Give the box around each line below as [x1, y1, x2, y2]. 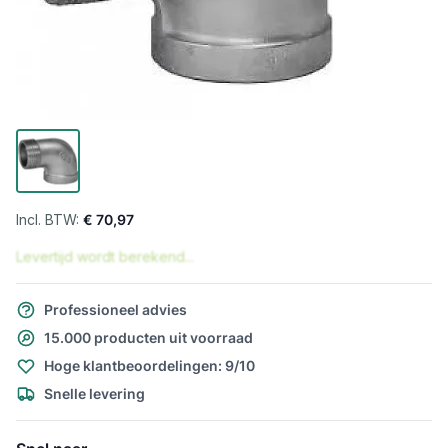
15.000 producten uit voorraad [44, 329, 253, 346]
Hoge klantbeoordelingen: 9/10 [44, 357, 255, 374]
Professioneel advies [44, 301, 187, 318]
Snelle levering [44, 385, 145, 402]
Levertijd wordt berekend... [16, 248, 194, 265]
